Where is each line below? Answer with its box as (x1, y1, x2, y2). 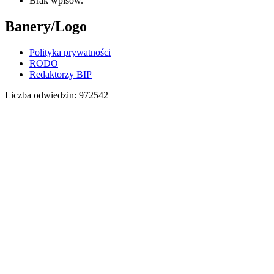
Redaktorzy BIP (29, 69, 92, 80)
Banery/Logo (5, 18, 87, 35)
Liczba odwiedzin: (5, 90, 79, 101)
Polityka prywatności (29, 47, 111, 58)
